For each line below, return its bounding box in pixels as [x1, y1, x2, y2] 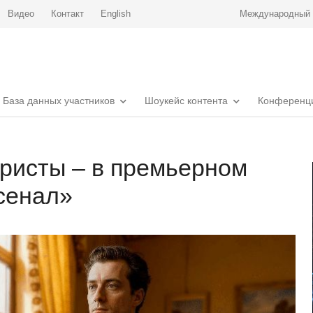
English [101, 8, 131, 19]
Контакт [51, 8, 84, 19]
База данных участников [3, 95, 115, 106]
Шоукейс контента [145, 95, 228, 106]
